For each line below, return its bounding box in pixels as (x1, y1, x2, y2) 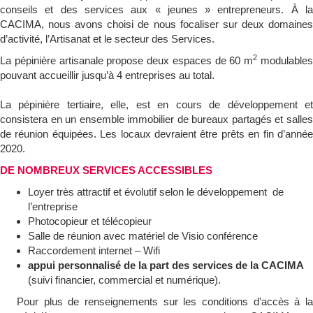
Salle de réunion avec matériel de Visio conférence (28, 229, 258, 242)
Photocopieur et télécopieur (28, 214, 152, 227)
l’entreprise (28, 200, 78, 212)
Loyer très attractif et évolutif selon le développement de (28, 185, 284, 198)
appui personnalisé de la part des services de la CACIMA (28, 259, 304, 271)
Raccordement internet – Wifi (28, 244, 160, 256)
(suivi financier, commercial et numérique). (28, 273, 221, 286)
